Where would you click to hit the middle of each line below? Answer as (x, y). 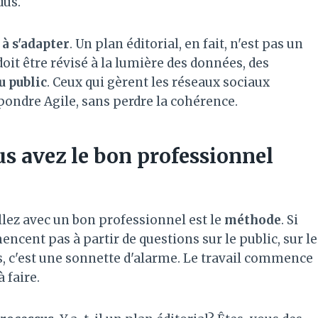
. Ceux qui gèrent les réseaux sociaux (158, 82)
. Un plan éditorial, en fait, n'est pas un (186, 44)
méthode (253, 220)
